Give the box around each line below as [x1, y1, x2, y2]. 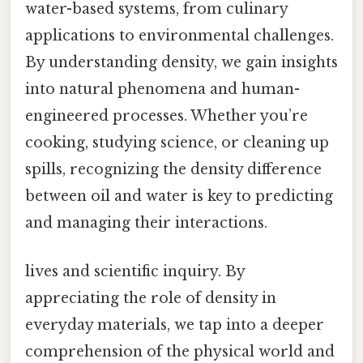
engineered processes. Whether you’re [25, 107, 308, 126]
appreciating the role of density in [25, 288, 276, 307]
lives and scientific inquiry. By [25, 262, 245, 280]
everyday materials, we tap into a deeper [25, 315, 324, 334]
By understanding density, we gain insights [25, 53, 338, 72]
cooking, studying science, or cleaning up [25, 134, 329, 152]
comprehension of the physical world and [25, 342, 335, 361]
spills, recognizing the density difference [25, 160, 322, 179]
